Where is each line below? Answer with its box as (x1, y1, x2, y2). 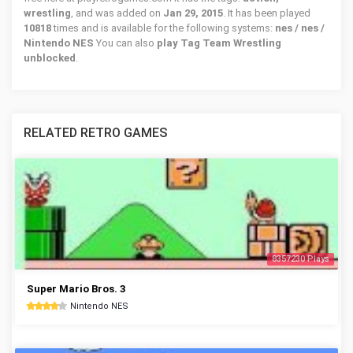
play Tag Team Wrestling (157, 37, 281, 49)
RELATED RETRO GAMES (24, 125, 167, 140)
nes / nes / (275, 22, 325, 34)
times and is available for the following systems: (54, 22, 275, 34)
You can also (94, 37, 157, 49)
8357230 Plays (272, 254, 329, 264)
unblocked (24, 52, 76, 64)
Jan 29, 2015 (163, 7, 223, 19)
